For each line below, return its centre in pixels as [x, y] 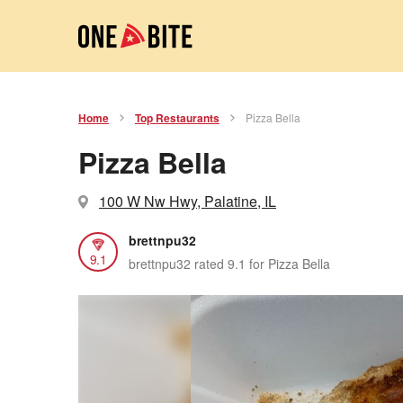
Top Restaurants [177, 118]
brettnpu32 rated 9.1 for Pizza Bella [229, 263]
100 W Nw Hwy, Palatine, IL [188, 201]
